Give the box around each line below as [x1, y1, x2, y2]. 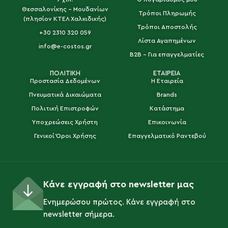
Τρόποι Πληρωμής [138, 10, 196, 17]
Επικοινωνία [148, 119, 186, 126]
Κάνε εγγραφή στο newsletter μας [43, 180, 194, 189]
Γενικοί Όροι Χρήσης [34, 133, 96, 139]
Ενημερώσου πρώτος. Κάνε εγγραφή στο [43, 198, 195, 207]
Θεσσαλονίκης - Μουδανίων [21, 6, 108, 13]
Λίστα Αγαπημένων [138, 38, 196, 44]
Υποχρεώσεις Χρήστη [32, 119, 98, 126]
